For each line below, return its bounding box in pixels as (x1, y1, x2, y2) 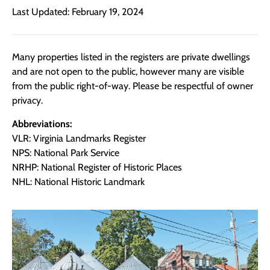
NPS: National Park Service (12, 146, 119, 159)
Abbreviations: (12, 118, 72, 130)
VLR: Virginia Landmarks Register (12, 132, 146, 144)
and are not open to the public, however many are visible (12, 66, 244, 78)
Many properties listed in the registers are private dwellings (12, 51, 250, 63)
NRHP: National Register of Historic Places (12, 161, 182, 173)
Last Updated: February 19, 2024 (12, 6, 143, 18)
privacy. (12, 95, 43, 107)
